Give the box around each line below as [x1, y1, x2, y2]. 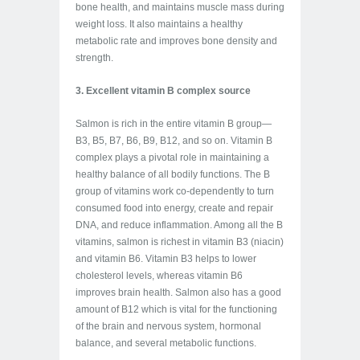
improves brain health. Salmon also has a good [76, 287, 281, 298]
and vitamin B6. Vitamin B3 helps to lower [76, 253, 256, 264]
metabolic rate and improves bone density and [76, 35, 277, 47]
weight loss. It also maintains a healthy [76, 18, 243, 30]
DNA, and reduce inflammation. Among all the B [76, 219, 283, 231]
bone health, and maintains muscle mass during [76, 2, 284, 13]
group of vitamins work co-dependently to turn [76, 186, 274, 197]
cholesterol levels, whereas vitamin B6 [76, 270, 243, 281]
